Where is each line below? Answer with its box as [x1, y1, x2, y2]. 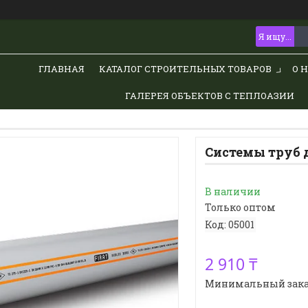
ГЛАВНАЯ [38, 62, 85, 75]
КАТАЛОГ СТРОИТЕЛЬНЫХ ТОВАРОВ [98, 62, 272, 75]
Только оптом [204, 201, 276, 214]
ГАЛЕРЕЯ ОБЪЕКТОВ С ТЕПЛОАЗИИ [124, 89, 294, 102]
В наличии [204, 185, 261, 199]
